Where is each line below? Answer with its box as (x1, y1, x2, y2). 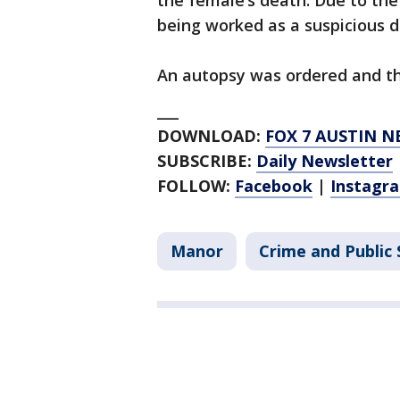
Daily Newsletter (256, 150, 393, 171)
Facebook (235, 175, 312, 196)
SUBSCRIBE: (157, 150, 256, 171)
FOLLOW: (157, 175, 235, 196)
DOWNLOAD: (157, 125, 265, 146)
